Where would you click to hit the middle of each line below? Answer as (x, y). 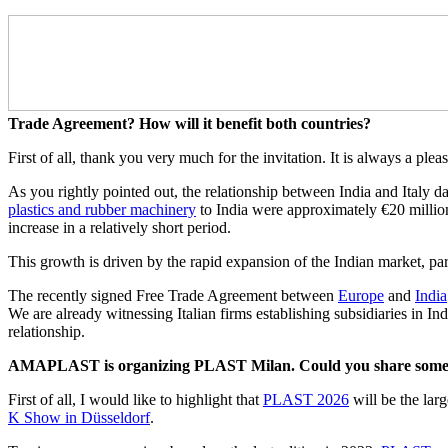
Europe (361, 295)
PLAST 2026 (306, 399)
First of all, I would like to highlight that (135, 399)
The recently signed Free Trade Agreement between (173, 295)
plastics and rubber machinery (102, 209)
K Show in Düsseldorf (79, 417)
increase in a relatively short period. (119, 227)
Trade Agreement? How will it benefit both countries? (189, 123)
